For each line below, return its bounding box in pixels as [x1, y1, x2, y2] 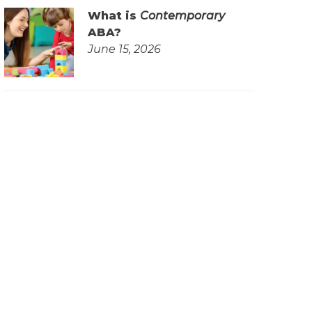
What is [88, 8, 141, 22]
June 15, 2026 [88, 42, 162, 56]
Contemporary [140, 8, 226, 22]
